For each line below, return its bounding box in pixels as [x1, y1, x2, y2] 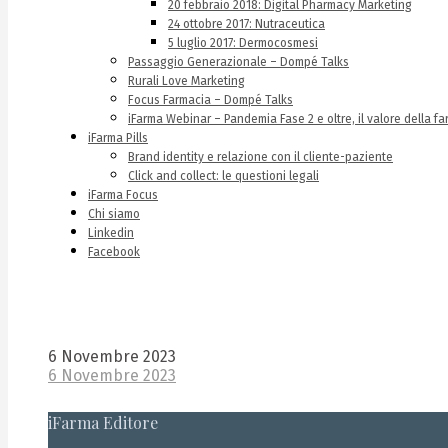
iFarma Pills [88, 131, 148, 145]
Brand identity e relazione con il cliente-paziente [128, 150, 393, 164]
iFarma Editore [48, 411, 158, 433]
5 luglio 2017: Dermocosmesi [168, 36, 318, 50]
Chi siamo [88, 207, 140, 221]
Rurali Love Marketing [128, 74, 245, 88]
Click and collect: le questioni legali [128, 169, 319, 183]
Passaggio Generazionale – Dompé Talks [128, 55, 349, 69]
